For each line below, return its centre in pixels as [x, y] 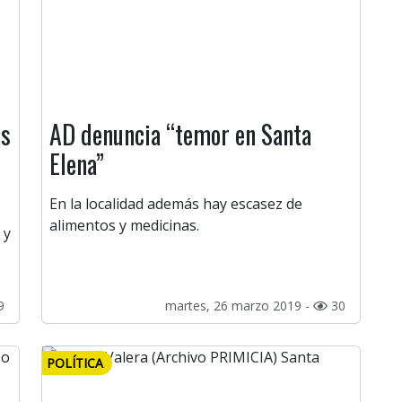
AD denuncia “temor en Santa [180, 135]
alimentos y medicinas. [124, 226]
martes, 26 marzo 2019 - [239, 306]
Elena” [77, 164]
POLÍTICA [75, 363]
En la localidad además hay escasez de [176, 204]
